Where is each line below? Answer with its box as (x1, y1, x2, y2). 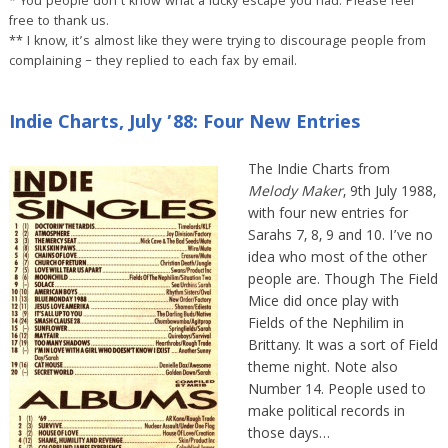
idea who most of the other (247, 246, 427, 271)
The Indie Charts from (247, 158, 390, 183)
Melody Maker (247, 180, 343, 205)
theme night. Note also (247, 356, 398, 381)
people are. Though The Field (247, 268, 438, 293)
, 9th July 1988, (342, 180, 436, 205)
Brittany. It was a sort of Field (247, 334, 438, 359)
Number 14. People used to (247, 378, 426, 403)
